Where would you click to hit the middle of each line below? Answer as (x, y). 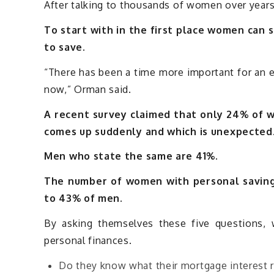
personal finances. (88, 240)
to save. (65, 47)
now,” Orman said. (88, 89)
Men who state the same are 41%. (131, 156)
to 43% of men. (83, 198)
